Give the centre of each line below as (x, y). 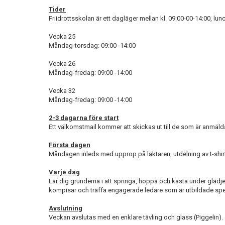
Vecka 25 (62, 36)
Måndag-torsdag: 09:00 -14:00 (92, 45)
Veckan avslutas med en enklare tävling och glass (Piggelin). (136, 217)
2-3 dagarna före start (84, 118)
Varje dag (64, 172)
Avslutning (66, 208)
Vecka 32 (62, 91)
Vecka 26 (63, 64)
